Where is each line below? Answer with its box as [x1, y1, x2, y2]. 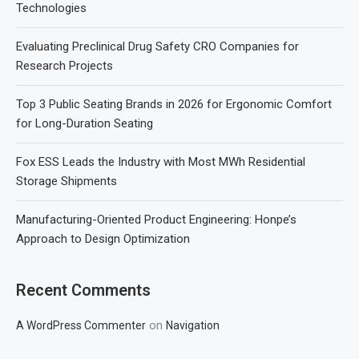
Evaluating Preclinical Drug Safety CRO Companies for [16, 38, 299, 54]
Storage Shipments [16, 173, 117, 188]
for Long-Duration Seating [16, 115, 153, 131]
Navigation [166, 318, 220, 332]
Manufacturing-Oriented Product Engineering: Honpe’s [16, 212, 296, 227]
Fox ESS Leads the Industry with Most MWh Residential [16, 154, 305, 169]
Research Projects [16, 58, 113, 73]
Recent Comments [16, 280, 151, 300]
